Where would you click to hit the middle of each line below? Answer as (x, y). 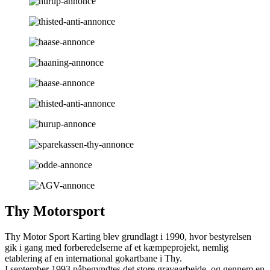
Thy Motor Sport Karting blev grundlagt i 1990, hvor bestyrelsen (128, 236)
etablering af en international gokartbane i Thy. (93, 258)
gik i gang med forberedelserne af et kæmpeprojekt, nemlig (117, 247)
